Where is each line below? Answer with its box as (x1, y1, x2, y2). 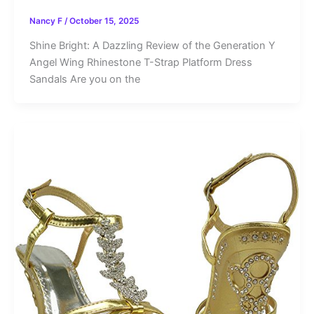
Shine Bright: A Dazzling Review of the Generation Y (29, 39, 275, 53)
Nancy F (29, 16, 64, 27)
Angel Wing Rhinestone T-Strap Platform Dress (29, 56, 252, 69)
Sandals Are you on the (29, 73, 140, 86)
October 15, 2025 (69, 16, 139, 27)
